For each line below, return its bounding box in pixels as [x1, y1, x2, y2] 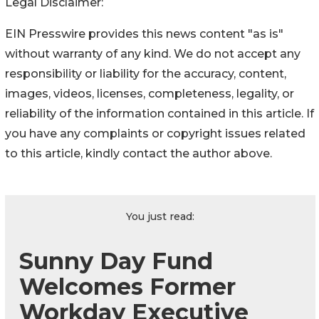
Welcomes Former [19, 273, 236, 301]
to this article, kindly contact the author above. [5, 147, 272, 161]
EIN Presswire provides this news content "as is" [5, 27, 283, 41]
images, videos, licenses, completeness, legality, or [5, 87, 294, 101]
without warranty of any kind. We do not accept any [5, 47, 300, 61]
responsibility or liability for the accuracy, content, [5, 67, 286, 81]
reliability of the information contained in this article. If [5, 107, 314, 121]
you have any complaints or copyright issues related [5, 127, 305, 141]
